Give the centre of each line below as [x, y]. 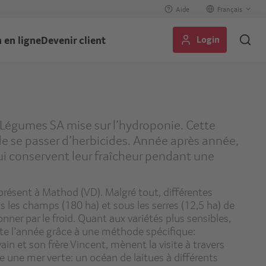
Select [222, 15]
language [229, 41]
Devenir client [73, 40]
